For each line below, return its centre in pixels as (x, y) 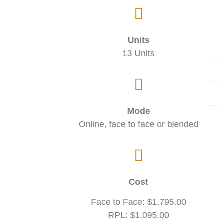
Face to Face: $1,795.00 (138, 202)
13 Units (139, 54)
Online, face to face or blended (138, 124)
